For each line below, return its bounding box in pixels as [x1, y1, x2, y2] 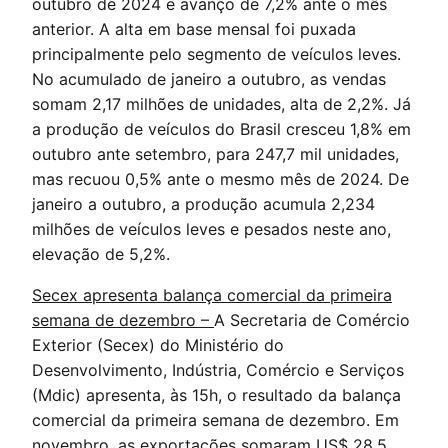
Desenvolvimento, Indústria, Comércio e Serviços [32, 360, 404, 380]
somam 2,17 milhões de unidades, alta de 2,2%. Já [32, 94, 411, 114]
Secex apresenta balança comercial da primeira [32, 285, 392, 305]
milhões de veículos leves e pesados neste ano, [32, 219, 391, 239]
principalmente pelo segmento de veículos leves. [32, 44, 401, 64]
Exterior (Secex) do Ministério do [32, 335, 284, 355]
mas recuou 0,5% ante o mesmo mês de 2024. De [32, 169, 409, 189]
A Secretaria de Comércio [214, 310, 410, 330]
